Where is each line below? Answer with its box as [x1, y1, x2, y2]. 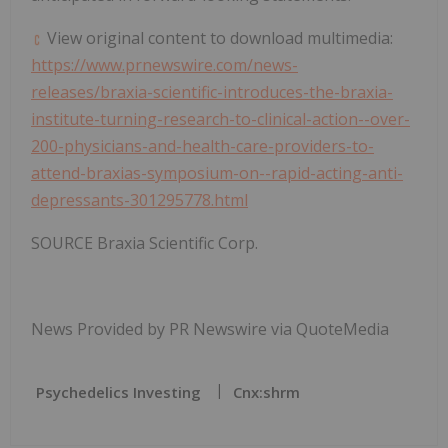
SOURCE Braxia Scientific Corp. [31, 232, 258, 255]
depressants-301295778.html [31, 189, 248, 212]
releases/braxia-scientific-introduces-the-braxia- [31, 81, 393, 104]
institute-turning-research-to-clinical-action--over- [31, 108, 410, 131]
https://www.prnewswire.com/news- [31, 54, 298, 77]
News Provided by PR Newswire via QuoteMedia [31, 318, 389, 341]
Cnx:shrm [233, 382, 300, 403]
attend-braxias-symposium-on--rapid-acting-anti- [31, 162, 403, 185]
